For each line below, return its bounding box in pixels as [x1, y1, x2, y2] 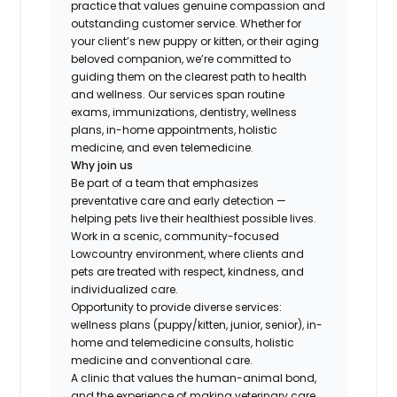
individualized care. [71, 281, 179, 297]
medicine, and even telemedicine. [71, 139, 257, 155]
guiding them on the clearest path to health [71, 68, 307, 84]
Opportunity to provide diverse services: [71, 299, 283, 315]
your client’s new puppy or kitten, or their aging [71, 33, 320, 49]
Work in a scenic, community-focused [71, 228, 280, 244]
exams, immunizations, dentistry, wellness [71, 104, 298, 120]
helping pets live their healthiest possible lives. [71, 210, 320, 226]
